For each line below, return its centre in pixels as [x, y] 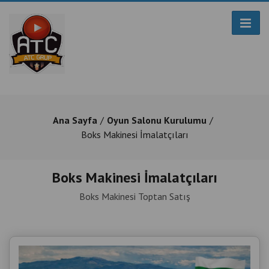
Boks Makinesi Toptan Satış [134, 196]
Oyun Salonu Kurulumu [157, 120]
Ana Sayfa [75, 120]
